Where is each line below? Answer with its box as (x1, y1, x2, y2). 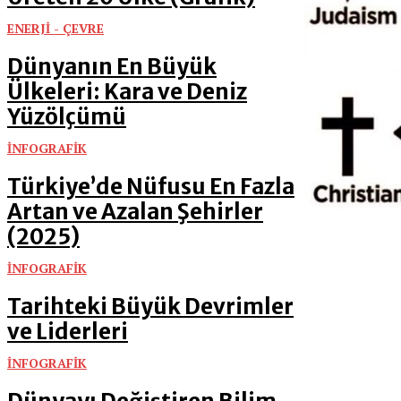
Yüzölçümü (7, 103, 126, 131)
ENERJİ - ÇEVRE (7, 20, 104, 37)
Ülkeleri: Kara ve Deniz (7, 78, 247, 106)
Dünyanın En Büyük (7, 53, 217, 81)
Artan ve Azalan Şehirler (7, 198, 263, 226)
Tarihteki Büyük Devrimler (7, 293, 294, 320)
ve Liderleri (7, 318, 128, 346)
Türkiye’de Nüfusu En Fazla (7, 173, 294, 200)
